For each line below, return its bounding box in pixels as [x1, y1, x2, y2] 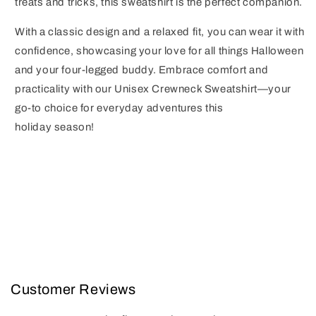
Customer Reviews [11, 281, 136, 297]
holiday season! [15, 121, 95, 133]
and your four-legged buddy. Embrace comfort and [15, 64, 269, 75]
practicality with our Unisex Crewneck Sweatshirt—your [15, 83, 291, 95]
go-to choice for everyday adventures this [15, 102, 224, 114]
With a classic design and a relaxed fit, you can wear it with [15, 26, 305, 37]
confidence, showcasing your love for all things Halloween [15, 45, 304, 56]
